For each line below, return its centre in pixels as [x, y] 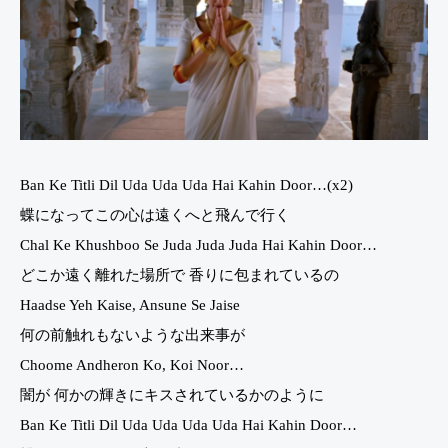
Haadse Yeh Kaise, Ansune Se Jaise [130, 304]
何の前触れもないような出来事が [132, 334]
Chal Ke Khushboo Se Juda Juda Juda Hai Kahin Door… [198, 244]
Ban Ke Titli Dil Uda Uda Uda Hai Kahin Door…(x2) [186, 184]
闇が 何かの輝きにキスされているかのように [172, 394]
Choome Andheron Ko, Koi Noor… [132, 364]
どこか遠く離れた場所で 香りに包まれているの [179, 274]
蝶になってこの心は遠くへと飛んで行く [155, 214]
